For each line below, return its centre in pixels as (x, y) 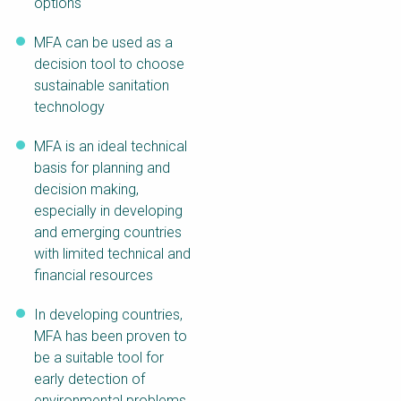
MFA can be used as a (103, 43)
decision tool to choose (109, 64)
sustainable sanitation (102, 86)
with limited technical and (112, 254)
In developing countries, (108, 315)
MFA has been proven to (111, 337)
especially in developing (108, 211)
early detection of (90, 380)
